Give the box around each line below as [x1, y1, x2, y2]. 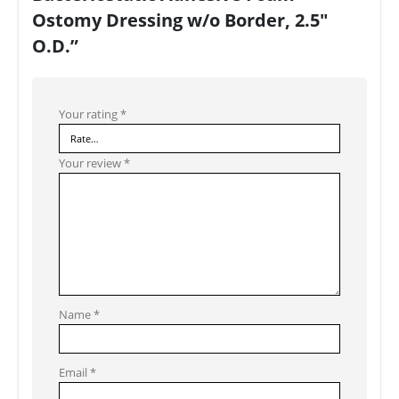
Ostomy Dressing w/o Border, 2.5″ [32, 7, 328, 33]
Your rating [59, 106, 120, 123]
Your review [59, 155, 124, 172]
